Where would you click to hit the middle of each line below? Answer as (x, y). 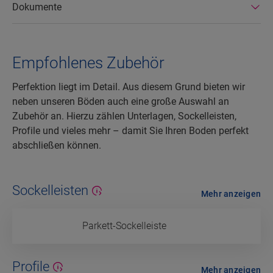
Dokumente (37, 7)
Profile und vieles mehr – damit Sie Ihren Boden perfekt (130, 131)
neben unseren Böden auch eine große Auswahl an (121, 102)
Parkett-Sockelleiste (124, 226)
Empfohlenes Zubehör (88, 63)
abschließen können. (57, 146)
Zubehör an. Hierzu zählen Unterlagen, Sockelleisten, (124, 116)
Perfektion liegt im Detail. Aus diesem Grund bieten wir (129, 87)
